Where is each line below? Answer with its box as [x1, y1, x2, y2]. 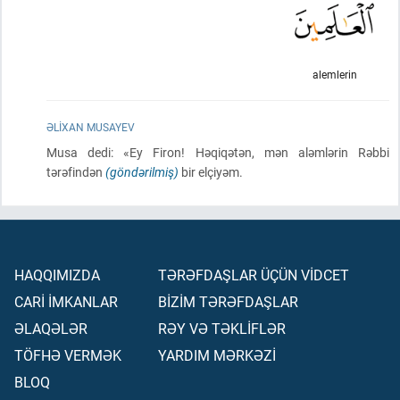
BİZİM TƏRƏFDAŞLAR [158, 292, 298, 311]
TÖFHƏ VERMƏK [14, 346, 121, 364]
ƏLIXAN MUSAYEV [46, 120, 135, 134]
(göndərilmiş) [105, 163, 179, 180]
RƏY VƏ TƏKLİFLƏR [158, 319, 286, 337]
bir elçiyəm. [179, 163, 243, 180]
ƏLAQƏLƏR [14, 319, 87, 337]
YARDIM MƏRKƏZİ [158, 346, 276, 364]
